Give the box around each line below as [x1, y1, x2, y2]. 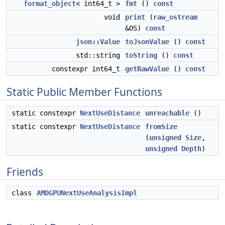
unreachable [145, 109, 189, 117]
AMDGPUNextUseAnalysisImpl [37, 189, 137, 197]
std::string [76, 51, 124, 59]
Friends [7, 165, 43, 179]
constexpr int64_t [52, 65, 124, 73]
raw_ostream [153, 13, 197, 21]
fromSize [145, 123, 177, 131]
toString [125, 51, 157, 59]
